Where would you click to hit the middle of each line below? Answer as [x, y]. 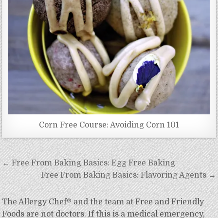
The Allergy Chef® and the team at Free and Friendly [103, 202]
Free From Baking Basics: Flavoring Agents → [128, 175]
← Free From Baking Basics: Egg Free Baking [89, 163]
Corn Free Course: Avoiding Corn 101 [109, 125]
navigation [36, 177]
